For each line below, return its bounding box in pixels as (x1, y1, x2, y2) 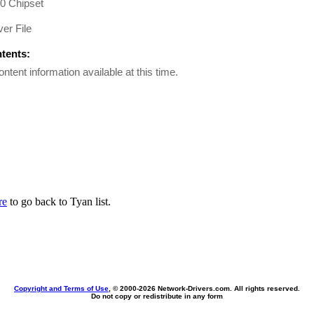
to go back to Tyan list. (7, 196, 111, 207)
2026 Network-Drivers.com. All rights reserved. (139, 285, 300, 292)
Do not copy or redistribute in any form (91, 292, 223, 300)
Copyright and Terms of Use (14, 285, 109, 292)
